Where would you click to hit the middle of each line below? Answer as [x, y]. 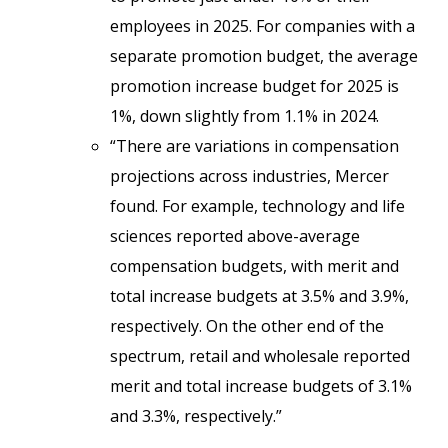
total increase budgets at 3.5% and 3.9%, [259, 296]
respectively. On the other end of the [247, 326]
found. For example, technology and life [257, 206]
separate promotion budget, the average [264, 56]
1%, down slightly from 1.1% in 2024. [244, 116]
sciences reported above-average [235, 236]
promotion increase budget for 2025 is [254, 86]
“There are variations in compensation [254, 146]
